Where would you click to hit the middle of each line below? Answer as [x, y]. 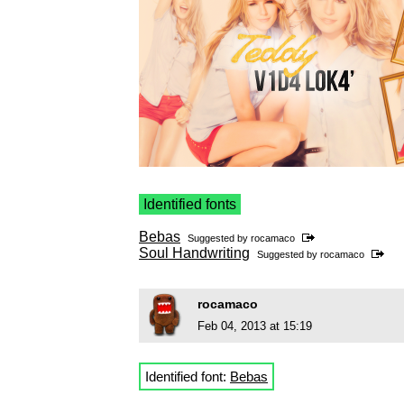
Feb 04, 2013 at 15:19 [255, 326]
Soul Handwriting [194, 253]
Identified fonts [190, 205]
